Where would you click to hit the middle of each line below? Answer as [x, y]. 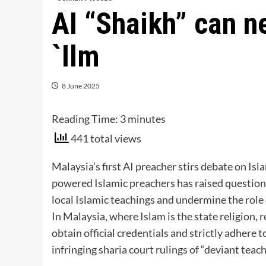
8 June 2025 [81, 86]
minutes [147, 119]
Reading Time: [86, 119]
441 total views [105, 139]
